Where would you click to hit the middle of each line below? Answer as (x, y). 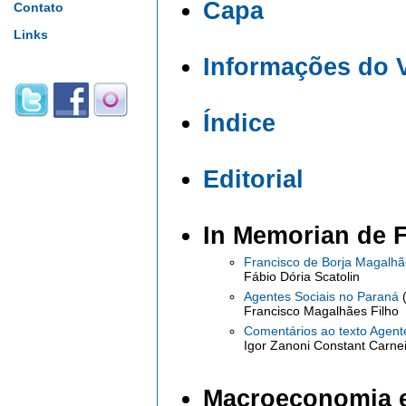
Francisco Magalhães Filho (321, 311)
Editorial (253, 179)
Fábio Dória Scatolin (302, 276)
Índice (239, 123)
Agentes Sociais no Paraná (323, 296)
